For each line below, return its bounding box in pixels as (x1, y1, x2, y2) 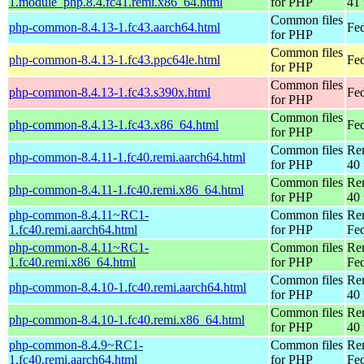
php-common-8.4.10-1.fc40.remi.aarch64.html (9, 279, 246, 294)
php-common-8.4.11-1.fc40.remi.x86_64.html (9, 182, 244, 197)
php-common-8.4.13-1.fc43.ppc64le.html (9, 52, 220, 67)
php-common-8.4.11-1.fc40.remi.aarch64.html (9, 149, 245, 164)
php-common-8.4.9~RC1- (9, 337, 143, 352)
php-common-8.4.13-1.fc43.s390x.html (9, 84, 210, 99)
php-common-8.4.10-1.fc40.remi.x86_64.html (9, 312, 245, 327)
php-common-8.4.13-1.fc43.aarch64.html (9, 19, 220, 34)
